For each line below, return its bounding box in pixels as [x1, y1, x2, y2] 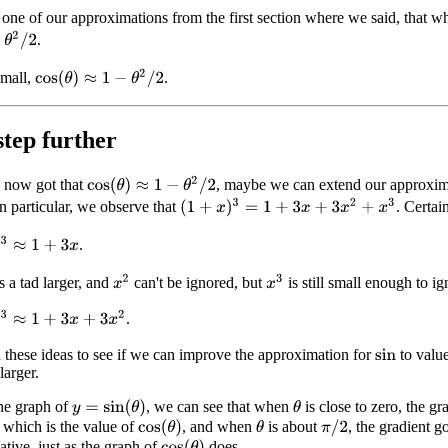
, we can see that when [145, 397, 293, 415]
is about [264, 417, 322, 435]
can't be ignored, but [130, 273, 267, 291]
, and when [182, 417, 257, 435]
